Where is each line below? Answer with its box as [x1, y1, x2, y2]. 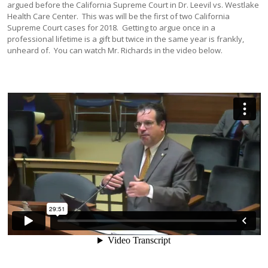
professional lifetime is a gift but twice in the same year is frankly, [7, 33, 245, 44]
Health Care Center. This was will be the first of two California [7, 11, 230, 22]
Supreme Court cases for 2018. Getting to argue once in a [7, 22, 216, 33]
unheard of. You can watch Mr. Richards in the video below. [7, 45, 223, 56]
